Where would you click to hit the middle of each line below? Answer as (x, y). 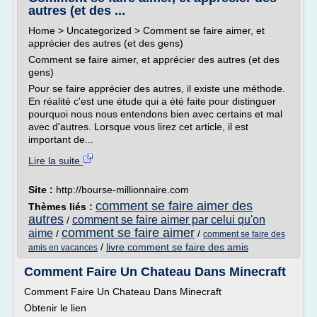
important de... (61, 139)
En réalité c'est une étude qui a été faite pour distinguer (152, 101)
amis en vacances (63, 248)
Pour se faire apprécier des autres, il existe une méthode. (157, 88)
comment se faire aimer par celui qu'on (169, 220)
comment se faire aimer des (174, 206)
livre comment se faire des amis (177, 247)
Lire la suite (56, 161)
